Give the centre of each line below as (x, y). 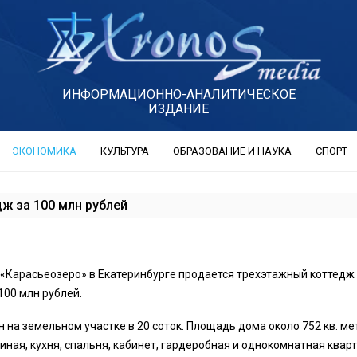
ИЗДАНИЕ (178, 109)
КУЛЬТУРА (124, 151)
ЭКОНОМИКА (44, 151)
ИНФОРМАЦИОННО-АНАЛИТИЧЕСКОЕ (178, 95)
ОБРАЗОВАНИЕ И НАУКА (232, 151)
